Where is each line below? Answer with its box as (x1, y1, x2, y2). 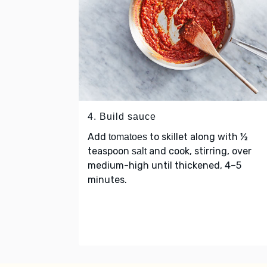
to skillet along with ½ (147, 131, 248, 142)
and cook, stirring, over (147, 145, 252, 157)
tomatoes (108, 131, 147, 142)
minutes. (88, 173, 127, 185)
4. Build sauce (88, 111, 156, 122)
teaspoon (88, 145, 132, 157)
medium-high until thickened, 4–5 (88, 159, 241, 171)
